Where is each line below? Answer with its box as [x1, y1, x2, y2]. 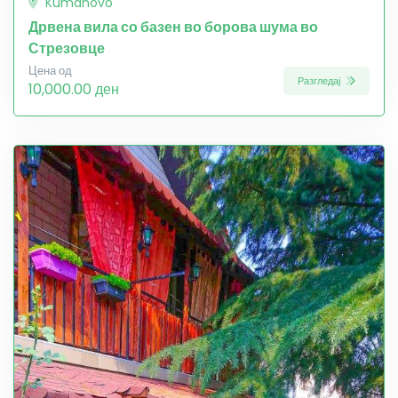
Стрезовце [28, 38, 105, 60]
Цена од [28, 63, 72, 79]
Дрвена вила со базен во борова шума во [28, 17, 318, 38]
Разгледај [298, 73, 343, 88]
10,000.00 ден [28, 79, 119, 100]
